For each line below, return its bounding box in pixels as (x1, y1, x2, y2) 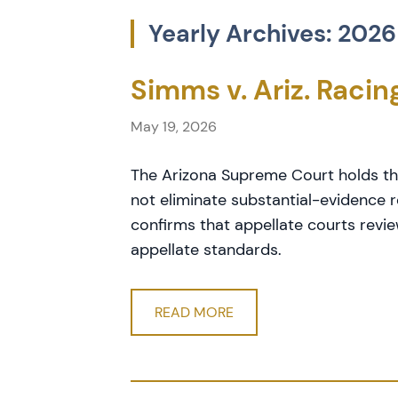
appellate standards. (131, 239, 282, 260)
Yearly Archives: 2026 (148, 18, 396, 49)
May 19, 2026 (131, 117, 217, 136)
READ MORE (155, 303, 234, 322)
